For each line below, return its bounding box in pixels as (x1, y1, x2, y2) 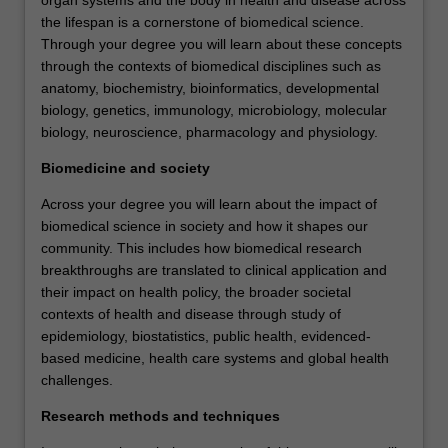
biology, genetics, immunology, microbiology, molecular (41, 101, 387, 118)
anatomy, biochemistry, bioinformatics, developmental (41, 79, 379, 96)
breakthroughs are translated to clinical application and (41, 261, 387, 278)
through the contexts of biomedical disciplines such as (41, 57, 381, 74)
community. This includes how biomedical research (41, 239, 362, 256)
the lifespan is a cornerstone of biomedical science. (41, 13, 364, 30)
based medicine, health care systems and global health (41, 349, 389, 366)
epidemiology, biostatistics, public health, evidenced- (41, 327, 371, 344)
